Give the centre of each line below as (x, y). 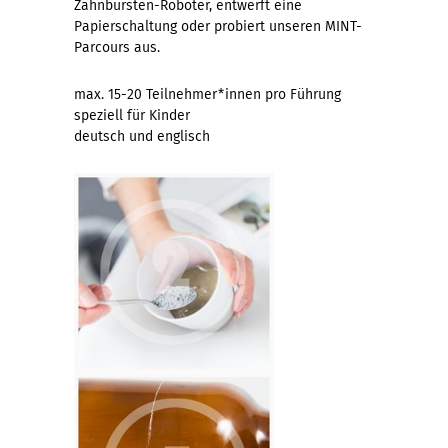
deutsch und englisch (142, 136)
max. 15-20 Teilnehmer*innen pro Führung (207, 94)
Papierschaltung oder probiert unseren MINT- (218, 26)
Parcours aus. (117, 47)
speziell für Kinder (132, 115)
